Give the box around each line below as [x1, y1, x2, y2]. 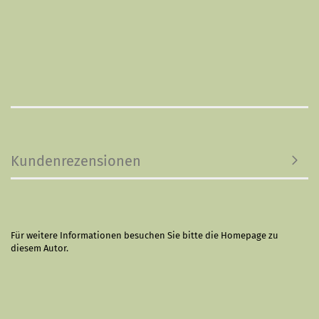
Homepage [221, 230, 266, 241]
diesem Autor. [11, 243, 68, 253]
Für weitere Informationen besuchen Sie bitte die [11, 230, 221, 241]
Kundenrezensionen [11, 152, 141, 169]
